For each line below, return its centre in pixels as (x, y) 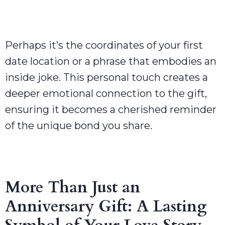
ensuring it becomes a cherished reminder (111, 109)
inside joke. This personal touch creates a (106, 77)
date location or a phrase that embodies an (111, 61)
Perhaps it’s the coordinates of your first (104, 45)
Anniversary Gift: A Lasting (106, 206)
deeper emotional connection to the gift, (106, 93)
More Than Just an (73, 187)
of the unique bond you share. (79, 125)
